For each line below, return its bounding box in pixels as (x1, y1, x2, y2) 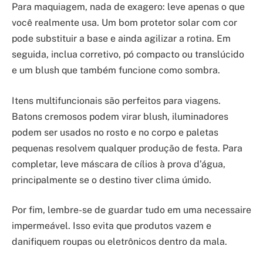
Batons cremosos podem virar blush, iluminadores (12, 110, 228, 122)
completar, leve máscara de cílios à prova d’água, (12, 158, 225, 170)
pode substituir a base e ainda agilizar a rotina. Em (12, 33, 231, 45)
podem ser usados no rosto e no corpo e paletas (12, 126, 218, 138)
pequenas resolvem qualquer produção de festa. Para (12, 142, 242, 154)
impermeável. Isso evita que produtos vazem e (12, 220, 211, 232)
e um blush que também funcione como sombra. (12, 65, 220, 76)
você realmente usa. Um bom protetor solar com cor (12, 17, 237, 29)
